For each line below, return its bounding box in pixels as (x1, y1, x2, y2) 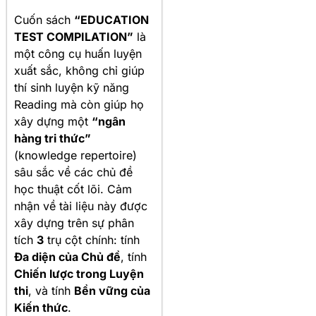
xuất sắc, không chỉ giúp (14, 63, 145, 78)
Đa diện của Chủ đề (14, 249, 121, 264)
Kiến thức (14, 300, 68, 315)
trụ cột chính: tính (44, 232, 140, 247)
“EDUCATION (74, 12, 149, 27)
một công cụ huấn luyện (14, 46, 142, 61)
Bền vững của (74, 283, 150, 298)
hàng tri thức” (14, 130, 91, 145)
